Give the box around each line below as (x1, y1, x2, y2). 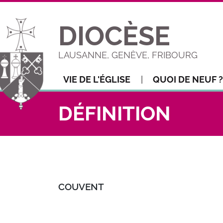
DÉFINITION (58, 102, 171, 125)
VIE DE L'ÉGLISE (63, 74, 130, 85)
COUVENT (58, 181, 104, 192)
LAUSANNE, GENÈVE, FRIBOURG (58, 50, 198, 60)
